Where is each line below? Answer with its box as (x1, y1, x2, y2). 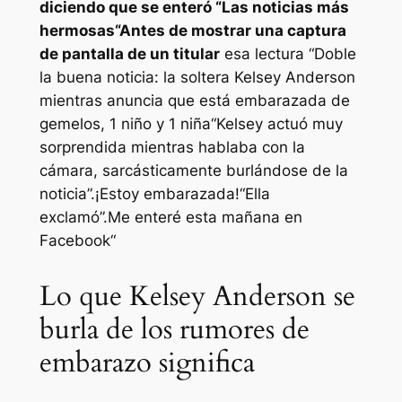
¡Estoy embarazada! (94, 185, 240, 204)
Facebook (39, 232, 110, 250)
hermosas (39, 22, 115, 40)
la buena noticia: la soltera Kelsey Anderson (39, 68, 355, 87)
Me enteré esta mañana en (107, 208, 302, 227)
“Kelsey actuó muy (210, 115, 343, 134)
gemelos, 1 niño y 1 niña (39, 115, 211, 134)
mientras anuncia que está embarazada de (39, 92, 350, 110)
